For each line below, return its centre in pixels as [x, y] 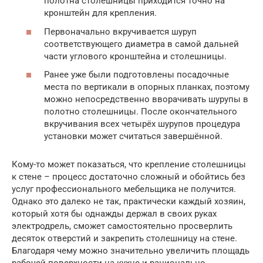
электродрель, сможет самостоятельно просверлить [122, 226]
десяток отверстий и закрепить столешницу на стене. [124, 239]
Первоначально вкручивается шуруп [120, 31]
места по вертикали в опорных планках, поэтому [147, 87]
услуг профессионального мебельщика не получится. [124, 189]
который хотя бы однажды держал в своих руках [114, 214]
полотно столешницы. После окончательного [141, 112]
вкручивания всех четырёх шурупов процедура [142, 124]
